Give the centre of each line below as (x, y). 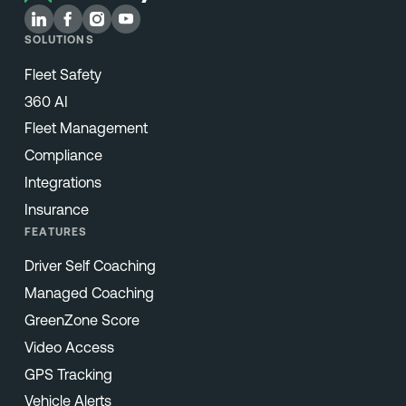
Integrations (63, 183)
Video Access (69, 347)
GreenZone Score (82, 319)
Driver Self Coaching (90, 266)
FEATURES (56, 232)
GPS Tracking (68, 374)
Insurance (56, 209)
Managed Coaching (89, 293)
